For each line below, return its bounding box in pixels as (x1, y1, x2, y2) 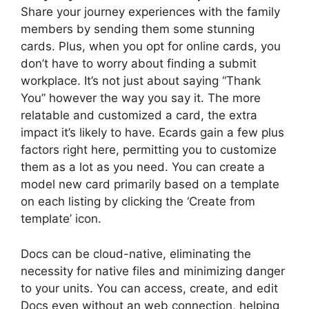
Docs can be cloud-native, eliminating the (21, 246, 251, 261)
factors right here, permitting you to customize (21, 143, 277, 157)
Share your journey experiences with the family (21, 5, 280, 19)
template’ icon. (21, 212, 101, 226)
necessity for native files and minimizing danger (21, 263, 285, 278)
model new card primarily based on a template (21, 177, 279, 191)
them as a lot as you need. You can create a (21, 160, 265, 174)
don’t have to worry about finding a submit (21, 57, 257, 70)
